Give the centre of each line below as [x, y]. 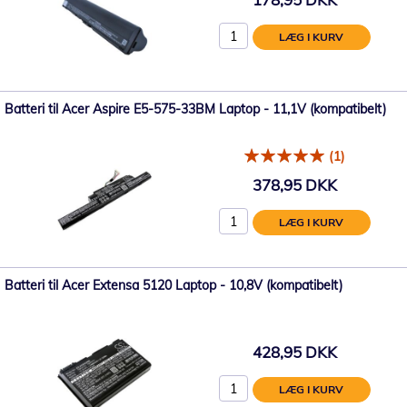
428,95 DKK [294, 352]
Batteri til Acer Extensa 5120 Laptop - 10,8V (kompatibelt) [174, 285]
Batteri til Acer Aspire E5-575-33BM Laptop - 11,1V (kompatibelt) [195, 109]
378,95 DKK [294, 185]
